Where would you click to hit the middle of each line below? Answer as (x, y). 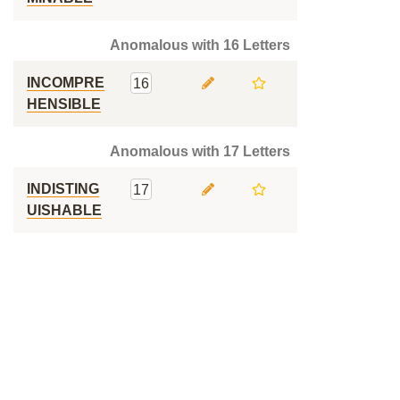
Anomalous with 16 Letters (200, 45)
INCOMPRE (66, 83)
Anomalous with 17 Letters (200, 151)
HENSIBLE (64, 104)
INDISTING (63, 189)
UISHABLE (64, 210)
